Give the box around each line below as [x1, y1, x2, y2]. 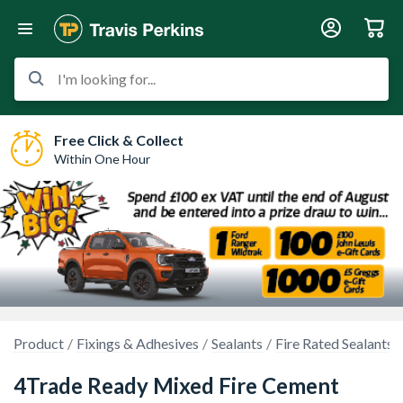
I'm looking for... [58, 70, 156, 87]
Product [13, 335, 64, 352]
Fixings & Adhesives [76, 335, 199, 352]
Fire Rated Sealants [275, 335, 393, 352]
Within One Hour [54, 150, 150, 166]
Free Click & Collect [54, 130, 184, 148]
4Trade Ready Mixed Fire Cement [13, 372, 339, 399]
